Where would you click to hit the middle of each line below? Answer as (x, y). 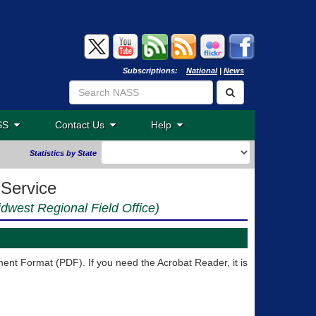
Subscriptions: (154, 71)
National (202, 71)
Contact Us (83, 125)
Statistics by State (63, 153)
